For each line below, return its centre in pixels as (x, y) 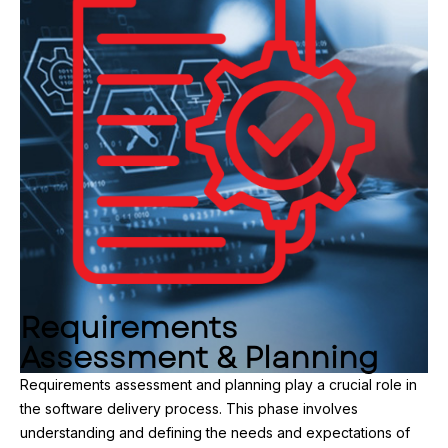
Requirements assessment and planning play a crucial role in (218, 385)
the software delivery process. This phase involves (189, 409)
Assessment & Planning (199, 358)
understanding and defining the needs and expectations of (215, 433)
